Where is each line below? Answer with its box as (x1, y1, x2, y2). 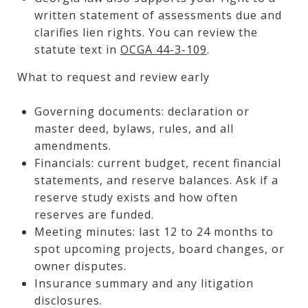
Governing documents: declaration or (34, 103, 250, 119)
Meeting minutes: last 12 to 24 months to (34, 223, 274, 239)
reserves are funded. (34, 206, 154, 222)
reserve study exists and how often (34, 189, 238, 205)
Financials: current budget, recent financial (34, 155, 281, 170)
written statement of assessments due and (34, 7, 282, 23)
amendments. (34, 137, 111, 153)
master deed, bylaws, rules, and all (34, 120, 234, 136)
